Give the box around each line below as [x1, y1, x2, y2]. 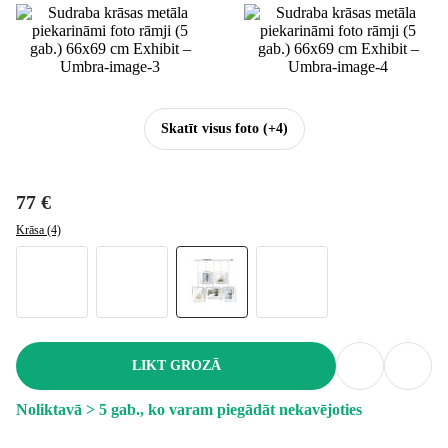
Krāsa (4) [16, 222, 61, 237]
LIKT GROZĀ [131, 357, 221, 373]
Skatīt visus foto [160, 120, 259, 136]
